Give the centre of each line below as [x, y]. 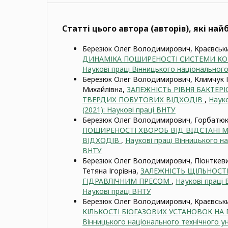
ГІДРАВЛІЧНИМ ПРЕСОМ [127, 181]
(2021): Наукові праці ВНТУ [129, 109]
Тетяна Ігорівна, [111, 170]
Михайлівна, [105, 89]
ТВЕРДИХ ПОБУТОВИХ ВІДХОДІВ [144, 99]
